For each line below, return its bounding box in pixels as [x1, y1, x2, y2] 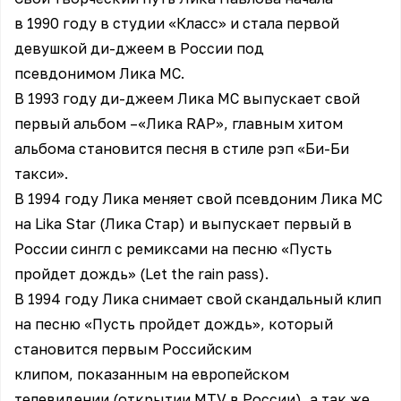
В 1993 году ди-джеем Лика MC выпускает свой [14, 90, 360, 107]
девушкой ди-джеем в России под [14, 39, 264, 57]
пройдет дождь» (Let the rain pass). [14, 265, 269, 283]
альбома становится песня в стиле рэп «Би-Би [14, 140, 349, 158]
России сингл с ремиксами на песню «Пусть [14, 240, 332, 258]
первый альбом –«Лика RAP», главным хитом [14, 115, 343, 132]
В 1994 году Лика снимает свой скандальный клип [14, 290, 381, 308]
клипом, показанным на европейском [14, 365, 289, 383]
